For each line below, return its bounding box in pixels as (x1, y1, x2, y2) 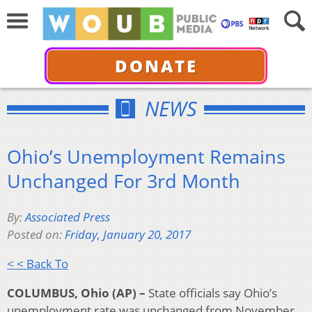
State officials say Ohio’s (146, 285, 277, 302)
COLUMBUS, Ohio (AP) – (7, 285, 146, 302)
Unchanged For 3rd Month (7, 167, 240, 194)
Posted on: (7, 226, 65, 243)
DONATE (114, 54, 198, 77)
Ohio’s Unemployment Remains (7, 143, 286, 169)
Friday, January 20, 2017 (65, 226, 191, 243)
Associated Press (25, 209, 110, 226)
